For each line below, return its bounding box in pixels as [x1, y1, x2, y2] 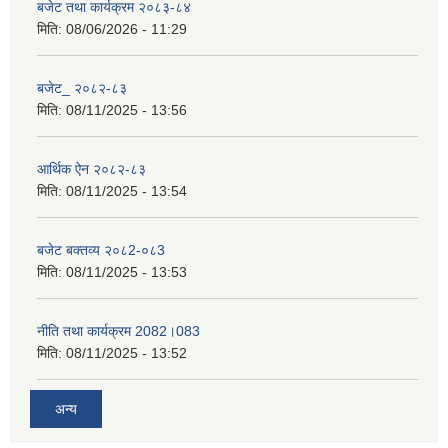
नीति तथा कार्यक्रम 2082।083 [37, 322, 200, 339]
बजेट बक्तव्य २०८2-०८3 [37, 241, 165, 258]
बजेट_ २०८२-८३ [37, 79, 127, 96]
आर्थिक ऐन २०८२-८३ [37, 160, 146, 177]
